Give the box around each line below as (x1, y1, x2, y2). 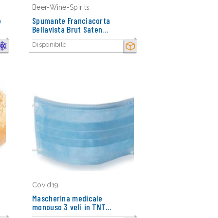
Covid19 (32, 181, 59, 189)
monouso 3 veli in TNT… (32, 201, 112, 212)
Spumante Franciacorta (32, 15, 110, 26)
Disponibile (32, 41, 67, 48)
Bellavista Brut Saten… (32, 24, 109, 35)
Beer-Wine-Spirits (32, 3, 90, 11)
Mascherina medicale (32, 193, 103, 203)
